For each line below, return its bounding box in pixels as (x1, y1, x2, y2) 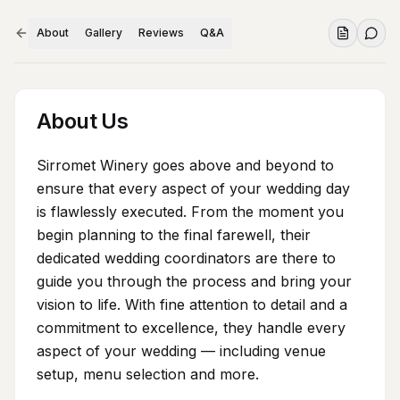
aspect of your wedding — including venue (37, 342, 326, 360)
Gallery (85, 26, 122, 39)
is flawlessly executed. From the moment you (37, 203, 344, 221)
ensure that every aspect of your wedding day (37, 179, 350, 197)
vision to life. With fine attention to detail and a (37, 296, 347, 313)
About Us (37, 108, 129, 134)
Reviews (138, 26, 184, 39)
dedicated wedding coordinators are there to (37, 249, 336, 267)
